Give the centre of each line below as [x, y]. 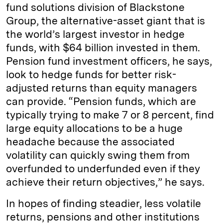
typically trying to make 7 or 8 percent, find [110, 115]
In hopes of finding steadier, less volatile [104, 203]
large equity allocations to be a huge [94, 128]
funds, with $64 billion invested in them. [103, 48]
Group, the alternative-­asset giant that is [106, 21]
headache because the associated [90, 142]
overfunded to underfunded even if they [103, 168]
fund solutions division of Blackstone [95, 7]
